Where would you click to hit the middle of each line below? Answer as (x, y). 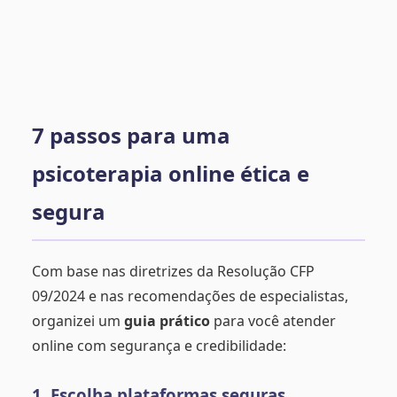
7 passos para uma (131, 136)
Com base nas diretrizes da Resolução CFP (173, 271)
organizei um (78, 320)
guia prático (167, 320)
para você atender (273, 320)
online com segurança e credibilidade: (159, 345)
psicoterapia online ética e (171, 174)
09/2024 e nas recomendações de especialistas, (190, 296)
